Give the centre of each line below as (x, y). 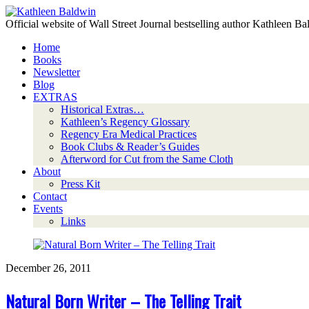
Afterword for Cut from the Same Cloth (147, 159)
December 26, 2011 (48, 268)
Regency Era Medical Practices (129, 134)
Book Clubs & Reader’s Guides (130, 147)
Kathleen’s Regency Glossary (125, 122)
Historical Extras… (102, 109)
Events (48, 209)
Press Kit (80, 184)
